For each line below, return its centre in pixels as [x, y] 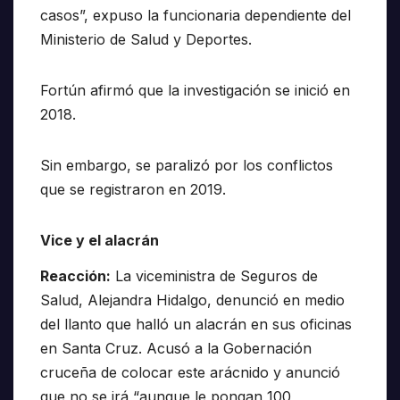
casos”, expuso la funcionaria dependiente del [196, 16]
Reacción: [75, 275]
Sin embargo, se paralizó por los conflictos [187, 166]
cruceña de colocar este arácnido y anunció [190, 372]
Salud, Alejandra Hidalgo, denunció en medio [192, 300]
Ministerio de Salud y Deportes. [146, 40]
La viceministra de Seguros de [214, 275]
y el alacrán [116, 241]
